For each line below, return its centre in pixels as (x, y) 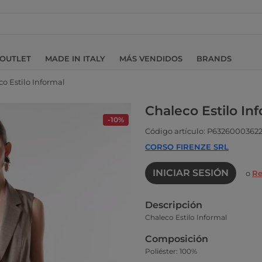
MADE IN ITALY (75, 58)
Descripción (174, 205)
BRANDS (214, 58)
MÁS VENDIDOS (151, 58)
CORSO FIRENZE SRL (187, 147)
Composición (177, 239)
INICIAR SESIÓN (191, 173)
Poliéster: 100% (171, 251)
